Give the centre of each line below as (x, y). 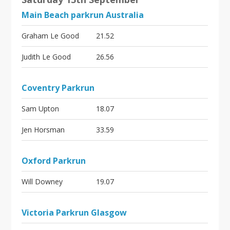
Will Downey (42, 181)
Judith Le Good (46, 57)
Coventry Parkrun (58, 88)
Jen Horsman (43, 130)
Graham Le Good (51, 36)
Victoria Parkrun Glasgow (74, 213)
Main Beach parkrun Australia (83, 15)
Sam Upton (41, 109)
